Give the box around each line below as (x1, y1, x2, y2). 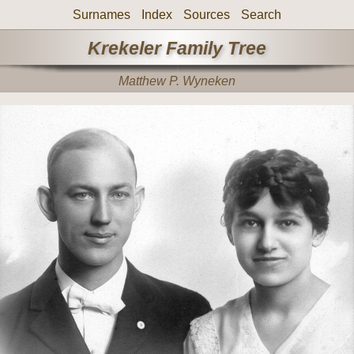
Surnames (73, 8, 130, 21)
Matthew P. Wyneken (119, 74, 235, 88)
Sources (183, 8, 230, 21)
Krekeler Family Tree (88, 37, 266, 58)
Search (241, 8, 281, 21)
